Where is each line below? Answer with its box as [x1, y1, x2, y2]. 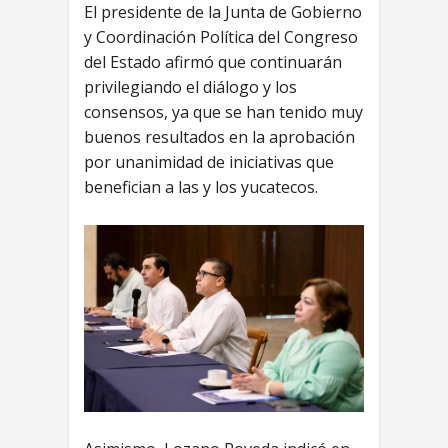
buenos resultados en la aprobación [84, 125, 355, 148]
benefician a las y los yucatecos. [84, 175, 318, 198]
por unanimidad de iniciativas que [84, 150, 334, 173]
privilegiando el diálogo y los [84, 75, 297, 98]
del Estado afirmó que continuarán [84, 50, 342, 73]
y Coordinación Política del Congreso [84, 25, 358, 48]
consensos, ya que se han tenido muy [84, 100, 363, 123]
